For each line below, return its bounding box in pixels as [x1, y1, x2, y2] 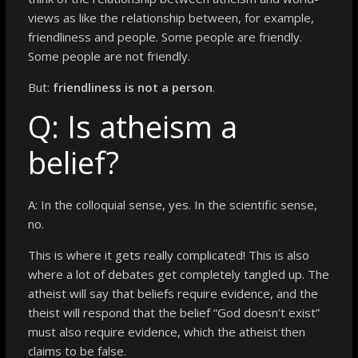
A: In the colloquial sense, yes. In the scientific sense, [27, 196, 317, 213]
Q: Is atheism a [27, 105, 237, 147]
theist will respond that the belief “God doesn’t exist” [27, 304, 320, 320]
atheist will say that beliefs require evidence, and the [27, 284, 318, 301]
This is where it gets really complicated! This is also [27, 246, 309, 263]
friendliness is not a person [52, 78, 213, 95]
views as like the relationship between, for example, [27, 9, 314, 26]
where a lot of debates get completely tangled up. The [27, 265, 329, 282]
